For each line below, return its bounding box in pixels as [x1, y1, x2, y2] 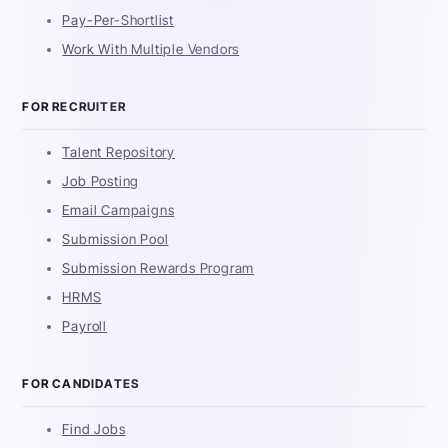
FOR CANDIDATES [22, 376, 140, 392]
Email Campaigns [62, 202, 175, 219]
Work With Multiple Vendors [62, 41, 240, 58]
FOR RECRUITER [22, 99, 127, 115]
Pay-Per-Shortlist [62, 12, 175, 29]
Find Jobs [62, 421, 126, 438]
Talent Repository [62, 144, 176, 161]
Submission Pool [62, 231, 169, 248]
